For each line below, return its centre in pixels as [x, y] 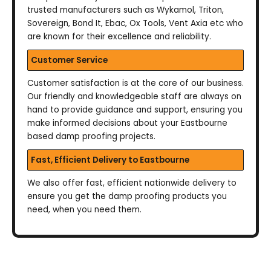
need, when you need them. [84, 210]
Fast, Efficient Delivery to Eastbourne [110, 160]
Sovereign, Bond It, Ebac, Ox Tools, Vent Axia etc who [135, 24]
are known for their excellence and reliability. [119, 37]
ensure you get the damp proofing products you [127, 197]
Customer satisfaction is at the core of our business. [135, 83]
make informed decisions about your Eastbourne [127, 123]
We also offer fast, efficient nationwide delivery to [132, 183]
